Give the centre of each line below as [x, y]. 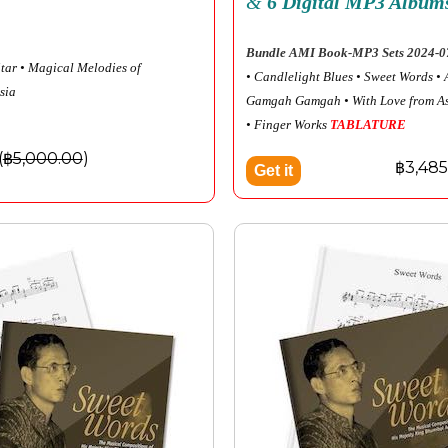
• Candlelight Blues [299, 76]
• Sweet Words [394, 76]
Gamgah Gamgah [293, 100]
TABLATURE [368, 124]
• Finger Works [288, 124]
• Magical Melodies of [80, 67]
